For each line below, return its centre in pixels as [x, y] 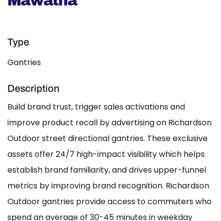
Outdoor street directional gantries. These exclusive [108, 139]
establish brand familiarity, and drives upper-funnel [107, 170]
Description [33, 89]
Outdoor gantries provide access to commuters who [110, 202]
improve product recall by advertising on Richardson [110, 123]
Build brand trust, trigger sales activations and [96, 107]
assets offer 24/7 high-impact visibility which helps [106, 154]
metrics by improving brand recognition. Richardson [108, 186]
